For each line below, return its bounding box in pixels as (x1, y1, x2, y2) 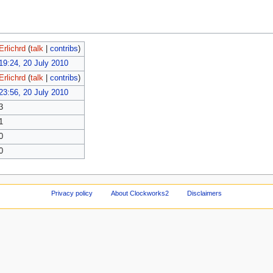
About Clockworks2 (111, 189, 169, 197)
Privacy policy (51, 189, 93, 197)
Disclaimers (186, 189, 222, 197)
